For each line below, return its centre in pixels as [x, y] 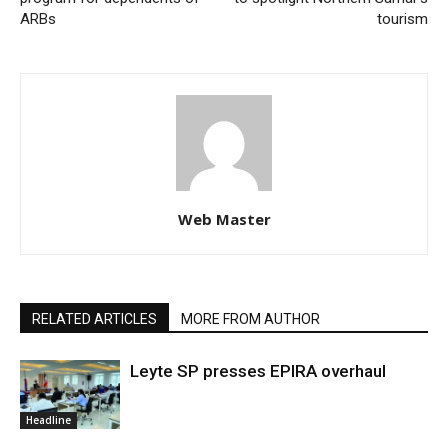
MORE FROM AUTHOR [250, 318]
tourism [402, 18]
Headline [48, 419]
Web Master [224, 218]
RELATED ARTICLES [94, 318]
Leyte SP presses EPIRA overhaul [258, 370]
